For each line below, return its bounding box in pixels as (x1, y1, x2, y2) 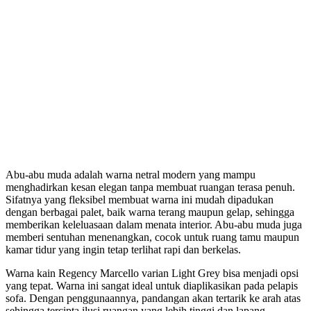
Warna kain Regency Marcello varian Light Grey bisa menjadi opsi (6, 267, 299, 279)
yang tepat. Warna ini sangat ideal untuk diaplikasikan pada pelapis (6, 279, 298, 292)
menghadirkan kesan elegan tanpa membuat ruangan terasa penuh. (6, 180, 295, 193)
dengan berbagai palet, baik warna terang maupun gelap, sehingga (6, 205, 294, 218)
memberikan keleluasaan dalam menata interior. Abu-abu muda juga (6, 218, 302, 230)
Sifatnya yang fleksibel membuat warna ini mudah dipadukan (6, 193, 274, 205)
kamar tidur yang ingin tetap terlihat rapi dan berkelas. (6, 243, 241, 255)
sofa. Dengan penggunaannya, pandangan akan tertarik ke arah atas (6, 292, 301, 304)
